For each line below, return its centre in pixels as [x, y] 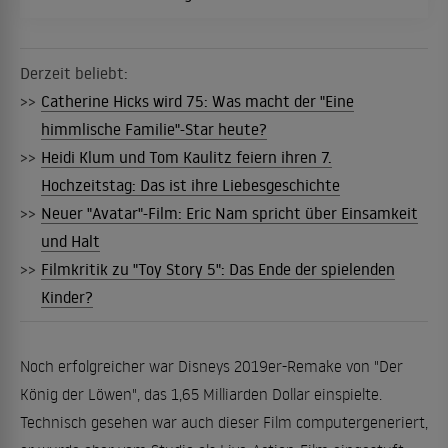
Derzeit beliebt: [74, 72]
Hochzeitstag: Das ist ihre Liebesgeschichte [190, 184]
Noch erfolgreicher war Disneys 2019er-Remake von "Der [211, 365]
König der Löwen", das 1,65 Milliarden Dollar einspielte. [201, 393]
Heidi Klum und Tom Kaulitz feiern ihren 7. [186, 156]
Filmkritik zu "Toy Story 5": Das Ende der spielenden [218, 268]
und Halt [70, 240]
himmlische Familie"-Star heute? [154, 128]
